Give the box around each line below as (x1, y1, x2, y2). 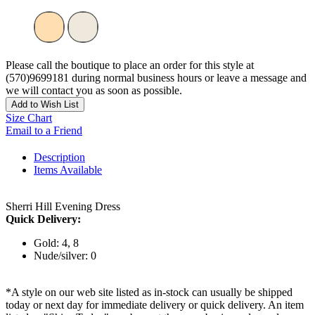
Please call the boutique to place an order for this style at (6, 59, 254, 72)
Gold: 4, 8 (34, 237, 79, 250)
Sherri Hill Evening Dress (6, 200, 120, 213)
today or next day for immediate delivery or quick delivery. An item (6, 299, 304, 311)
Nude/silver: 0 (34, 250, 96, 262)
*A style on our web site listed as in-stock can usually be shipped (6, 286, 292, 299)
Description (34, 151, 85, 164)
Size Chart (6, 112, 52, 124)
